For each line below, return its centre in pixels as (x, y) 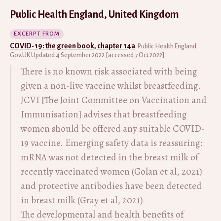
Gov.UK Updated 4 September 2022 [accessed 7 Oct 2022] (87, 55)
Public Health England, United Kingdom (94, 14)
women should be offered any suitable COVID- (113, 129)
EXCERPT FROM (37, 34)
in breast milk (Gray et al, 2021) (82, 200)
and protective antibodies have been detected (111, 186)
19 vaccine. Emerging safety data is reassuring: (111, 143)
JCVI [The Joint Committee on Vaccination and (114, 100)
